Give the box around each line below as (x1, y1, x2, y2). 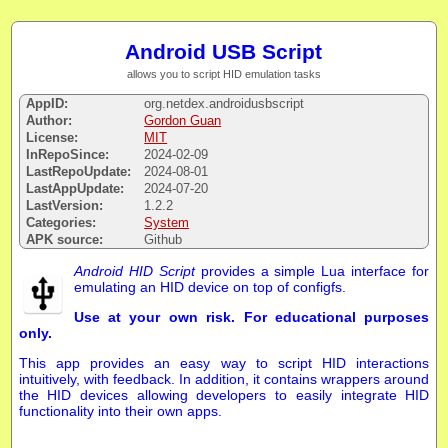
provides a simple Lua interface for (194, 262, 430, 279)
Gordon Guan (144, 112, 222, 128)
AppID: (26, 95, 69, 111)
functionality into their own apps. (18, 402, 222, 419)
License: (26, 129, 79, 145)
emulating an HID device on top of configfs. (73, 278, 346, 295)
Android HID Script (73, 262, 195, 279)
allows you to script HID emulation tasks (126, 67, 321, 80)
